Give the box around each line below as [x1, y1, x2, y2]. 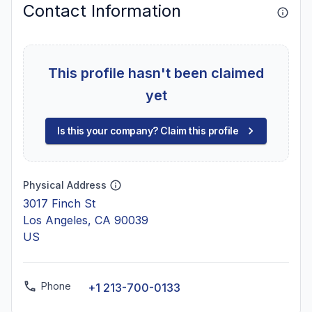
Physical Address [23, 179, 107, 191]
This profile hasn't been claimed [48, 65, 264, 81]
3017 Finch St [23, 196, 95, 210]
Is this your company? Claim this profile [57, 125, 238, 136]
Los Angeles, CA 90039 [23, 213, 148, 227]
